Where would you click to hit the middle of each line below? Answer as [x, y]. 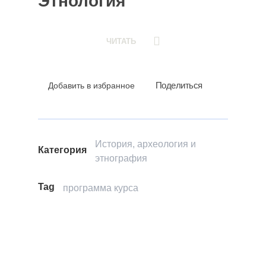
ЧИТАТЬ [121, 42]
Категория [62, 150]
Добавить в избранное [91, 86]
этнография [121, 159]
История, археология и [145, 144]
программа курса [101, 188]
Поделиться [179, 85]
